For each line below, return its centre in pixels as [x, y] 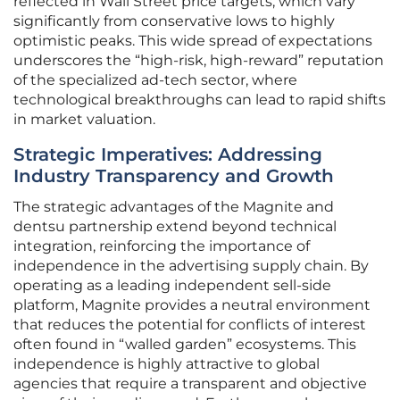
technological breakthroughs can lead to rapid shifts [200, 100]
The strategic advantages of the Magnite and [174, 207]
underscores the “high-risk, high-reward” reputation [199, 61]
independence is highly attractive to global [167, 364]
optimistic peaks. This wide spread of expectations [193, 41]
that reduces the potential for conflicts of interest [190, 325]
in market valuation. [84, 120]
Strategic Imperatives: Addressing [168, 155]
